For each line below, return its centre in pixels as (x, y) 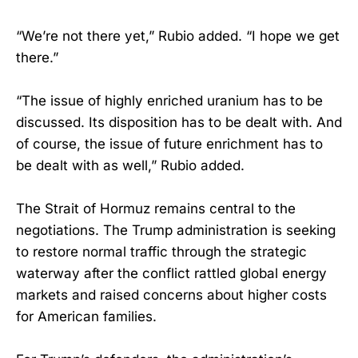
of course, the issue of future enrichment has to (169, 143)
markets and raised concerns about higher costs (171, 294)
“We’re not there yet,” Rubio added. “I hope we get (178, 36)
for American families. (86, 316)
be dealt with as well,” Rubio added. (130, 165)
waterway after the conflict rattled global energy (171, 273)
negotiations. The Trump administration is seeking (176, 230)
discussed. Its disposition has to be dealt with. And (179, 122)
